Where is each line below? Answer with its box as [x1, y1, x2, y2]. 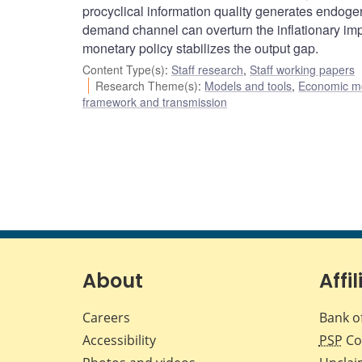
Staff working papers [250, 61, 355, 78]
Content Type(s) [82, 61, 165, 78]
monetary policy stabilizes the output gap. [82, 39, 318, 58]
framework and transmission [82, 94, 227, 111]
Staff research [171, 61, 243, 78]
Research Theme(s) [95, 78, 199, 95]
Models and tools [204, 78, 293, 95]
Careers [82, 309, 130, 327]
